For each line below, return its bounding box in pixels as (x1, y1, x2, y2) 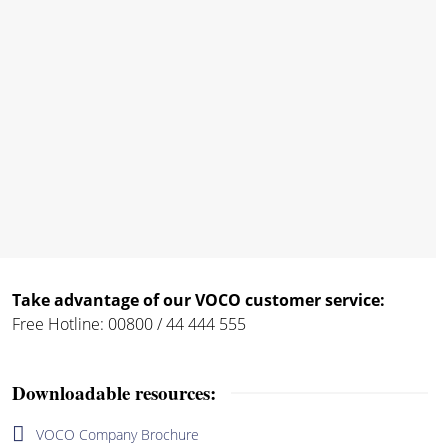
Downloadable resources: (11, 379, 216, 406)
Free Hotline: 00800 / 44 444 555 (11, 313, 246, 335)
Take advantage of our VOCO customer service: (11, 289, 385, 311)
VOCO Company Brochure (35, 425, 199, 444)
